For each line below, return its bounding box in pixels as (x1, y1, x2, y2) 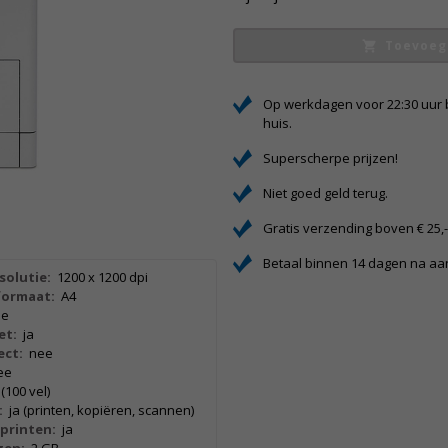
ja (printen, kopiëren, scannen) (9, 401, 195, 419)
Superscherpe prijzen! (263, 149, 399, 167)
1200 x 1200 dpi (57, 268, 149, 286)
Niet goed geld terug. (263, 184, 389, 202)
